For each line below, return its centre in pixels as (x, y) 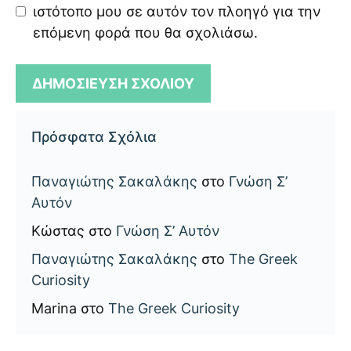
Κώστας (58, 230)
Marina (54, 308)
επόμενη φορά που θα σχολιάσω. (145, 32)
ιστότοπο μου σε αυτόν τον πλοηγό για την (177, 11)
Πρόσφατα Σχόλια (94, 136)
